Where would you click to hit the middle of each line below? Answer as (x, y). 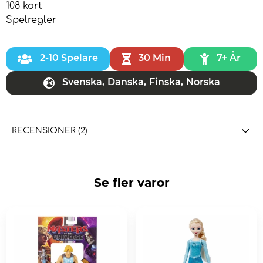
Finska (165, 82)
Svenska (82, 82)
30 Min (155, 58)
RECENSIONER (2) (50, 131)
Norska (203, 82)
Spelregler (31, 20)
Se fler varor (131, 183)
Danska (125, 82)
